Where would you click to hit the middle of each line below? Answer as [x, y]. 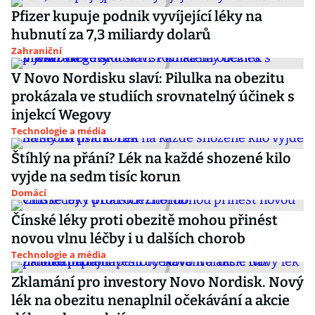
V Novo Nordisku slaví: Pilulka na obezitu [148, 78]
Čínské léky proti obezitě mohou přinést [144, 220]
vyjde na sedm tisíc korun [96, 176]
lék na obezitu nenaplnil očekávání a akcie [150, 300]
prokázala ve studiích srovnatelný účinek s [153, 96]
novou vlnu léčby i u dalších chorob [128, 238]
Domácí [29, 193]
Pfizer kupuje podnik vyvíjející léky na [137, 16]
